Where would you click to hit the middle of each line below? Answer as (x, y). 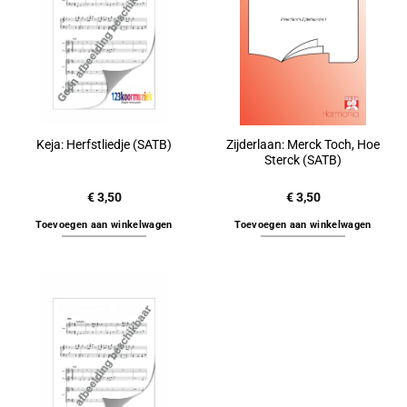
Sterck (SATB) (303, 159)
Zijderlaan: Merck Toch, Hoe (303, 144)
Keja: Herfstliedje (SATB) (104, 145)
